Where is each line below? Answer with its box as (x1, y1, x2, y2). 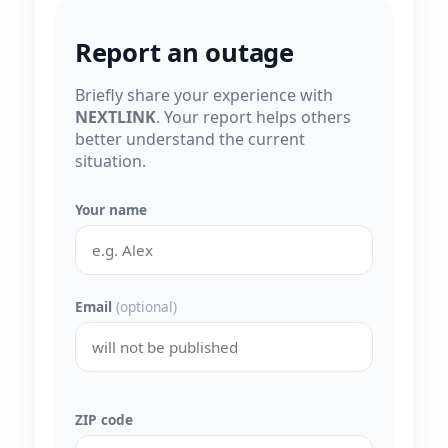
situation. (75, 150, 146, 173)
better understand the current (75, 128, 305, 151)
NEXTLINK (75, 106, 156, 129)
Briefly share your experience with (75, 84, 333, 107)
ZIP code (75, 410, 133, 430)
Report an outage (75, 35, 294, 71)
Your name (75, 200, 147, 220)
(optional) (116, 297, 177, 317)
